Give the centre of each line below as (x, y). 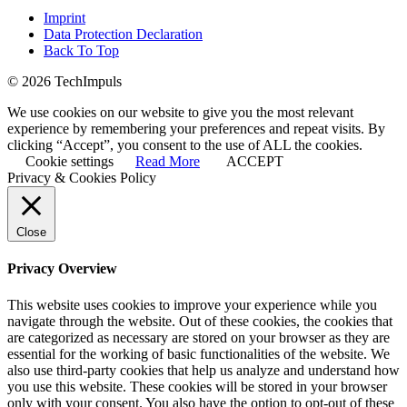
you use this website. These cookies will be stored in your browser (197, 386)
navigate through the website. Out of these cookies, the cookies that (200, 321)
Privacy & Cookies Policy (82, 178)
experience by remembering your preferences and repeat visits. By (196, 129)
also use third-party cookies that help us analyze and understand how (203, 370)
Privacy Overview (62, 269)
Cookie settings (69, 162)
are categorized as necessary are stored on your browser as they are (199, 337)
